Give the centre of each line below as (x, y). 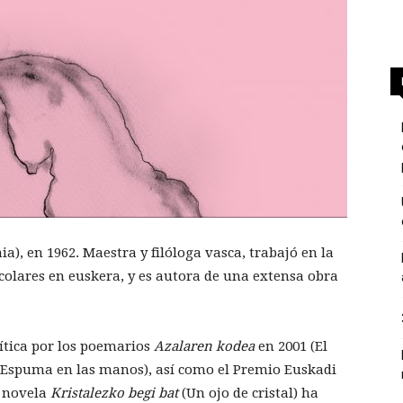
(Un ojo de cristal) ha (248, 393)
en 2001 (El (291, 346)
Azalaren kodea (204, 346)
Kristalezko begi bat (114, 393)
